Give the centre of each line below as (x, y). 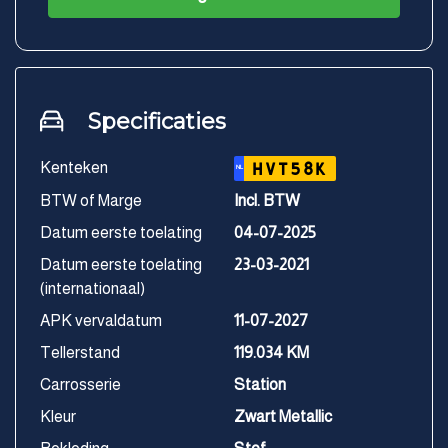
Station (260, 385)
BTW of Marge (91, 201)
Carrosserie (80, 385)
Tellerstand (80, 353)
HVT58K (290, 169)
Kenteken (74, 168)
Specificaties (157, 122)
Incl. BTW (267, 201)
